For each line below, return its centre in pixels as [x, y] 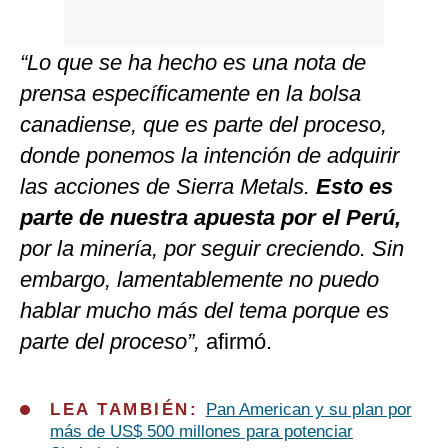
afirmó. [236, 342]
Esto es [351, 187]
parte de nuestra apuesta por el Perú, [210, 218]
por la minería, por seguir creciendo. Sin [212, 249]
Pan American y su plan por [308, 410]
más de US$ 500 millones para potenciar [201, 432]
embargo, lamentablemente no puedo [199, 280]
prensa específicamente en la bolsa [190, 94]
